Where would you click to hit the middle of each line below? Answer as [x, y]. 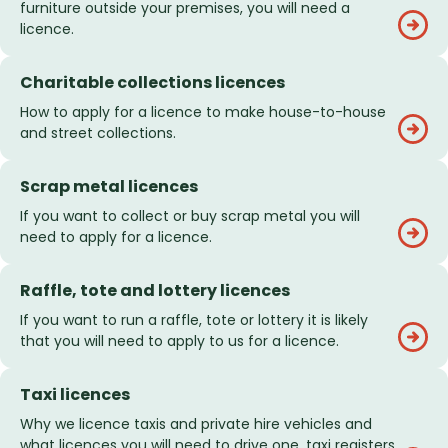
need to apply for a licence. [116, 237]
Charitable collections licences [152, 83]
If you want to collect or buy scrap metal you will [190, 216]
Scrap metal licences [109, 187]
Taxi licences [75, 395]
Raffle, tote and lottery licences [155, 291]
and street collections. [98, 133]
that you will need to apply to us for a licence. [179, 341]
